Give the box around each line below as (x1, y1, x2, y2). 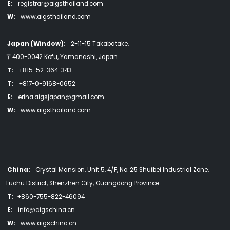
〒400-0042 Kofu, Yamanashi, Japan (6, 53, 118, 61)
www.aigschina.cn (17, 219, 76, 227)
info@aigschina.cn (15, 206, 75, 214)
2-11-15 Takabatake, (68, 40, 129, 48)
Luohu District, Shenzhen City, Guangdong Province (6, 179, 159, 187)
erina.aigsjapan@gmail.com (15, 93, 104, 101)
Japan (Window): (6, 40, 68, 48)
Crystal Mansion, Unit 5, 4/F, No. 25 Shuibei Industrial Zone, (32, 166, 209, 174)
